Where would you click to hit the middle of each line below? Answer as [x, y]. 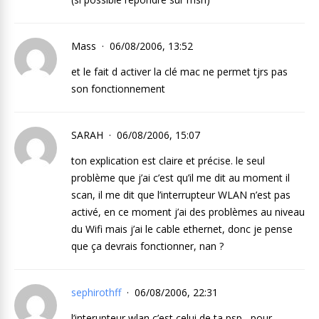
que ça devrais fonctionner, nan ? [147, 246]
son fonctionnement [118, 89]
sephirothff [96, 292]
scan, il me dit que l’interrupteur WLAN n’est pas [181, 195]
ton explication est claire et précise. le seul [168, 161]
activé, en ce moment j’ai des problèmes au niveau [188, 212]
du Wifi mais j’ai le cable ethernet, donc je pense [182, 229]
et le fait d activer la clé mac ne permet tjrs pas [179, 72]
